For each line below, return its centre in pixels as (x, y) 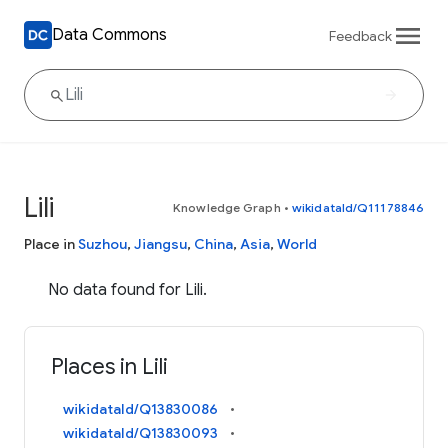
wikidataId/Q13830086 (141, 409)
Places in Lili (110, 367)
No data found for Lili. (127, 290)
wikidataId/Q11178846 (358, 207)
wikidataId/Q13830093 (141, 433)
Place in (51, 244)
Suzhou (102, 244)
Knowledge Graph (227, 207)
